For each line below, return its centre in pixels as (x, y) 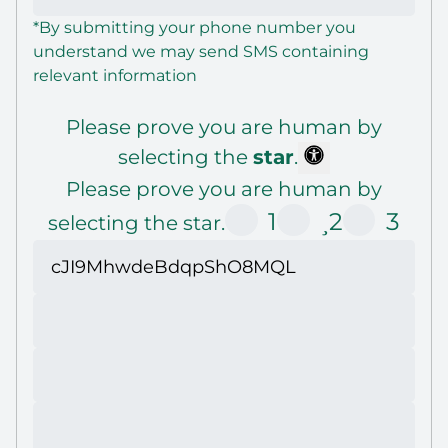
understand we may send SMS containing (201, 52)
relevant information (115, 76)
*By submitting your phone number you (194, 28)
